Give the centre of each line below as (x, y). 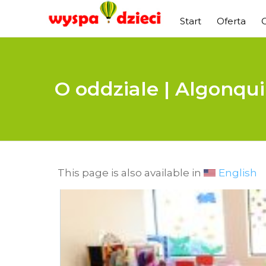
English (238, 173)
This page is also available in (131, 173)
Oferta (232, 21)
